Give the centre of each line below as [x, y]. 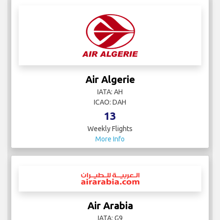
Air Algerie [110, 80]
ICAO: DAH [110, 102]
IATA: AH [110, 92]
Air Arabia [110, 206]
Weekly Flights [110, 129]
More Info [110, 139]
